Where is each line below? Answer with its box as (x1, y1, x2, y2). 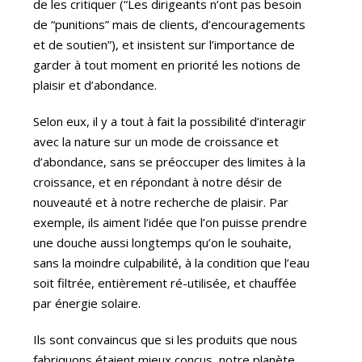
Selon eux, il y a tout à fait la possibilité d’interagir (33, 112, 307, 129)
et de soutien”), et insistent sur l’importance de (33, 36, 296, 53)
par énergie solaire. (33, 294, 141, 311)
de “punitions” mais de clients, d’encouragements (33, 15, 306, 32)
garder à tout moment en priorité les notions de (33, 56, 301, 73)
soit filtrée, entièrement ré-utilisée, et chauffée (33, 274, 297, 291)
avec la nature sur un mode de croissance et (33, 133, 280, 149)
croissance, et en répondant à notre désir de (33, 173, 283, 190)
